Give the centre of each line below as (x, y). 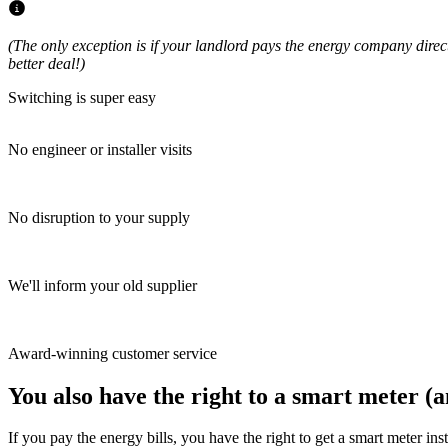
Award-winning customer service (112, 353)
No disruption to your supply (99, 217)
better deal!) (46, 63)
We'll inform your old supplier (102, 285)
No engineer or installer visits (100, 149)
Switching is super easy (82, 97)
